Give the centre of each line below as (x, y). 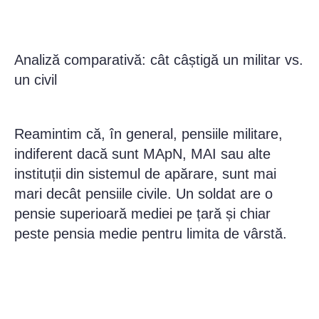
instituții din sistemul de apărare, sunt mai (145, 174)
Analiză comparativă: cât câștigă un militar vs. (159, 60)
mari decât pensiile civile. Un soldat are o (143, 194)
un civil (36, 80)
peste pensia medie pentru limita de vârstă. (151, 234)
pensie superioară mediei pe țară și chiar (142, 214)
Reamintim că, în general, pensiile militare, (148, 134)
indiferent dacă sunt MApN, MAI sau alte (142, 154)
